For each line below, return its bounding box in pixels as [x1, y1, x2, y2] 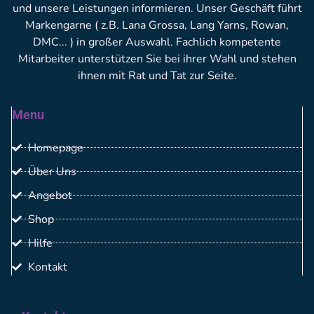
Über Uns [27, 163, 76, 179]
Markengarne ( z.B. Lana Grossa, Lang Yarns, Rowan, [25, 17, 289, 33]
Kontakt [27, 259, 67, 275]
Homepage [27, 139, 83, 156]
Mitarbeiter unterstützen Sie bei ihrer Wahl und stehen [18, 50, 296, 67]
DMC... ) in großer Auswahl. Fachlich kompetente [33, 34, 281, 50]
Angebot [27, 187, 72, 203]
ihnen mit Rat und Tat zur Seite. [77, 67, 237, 83]
